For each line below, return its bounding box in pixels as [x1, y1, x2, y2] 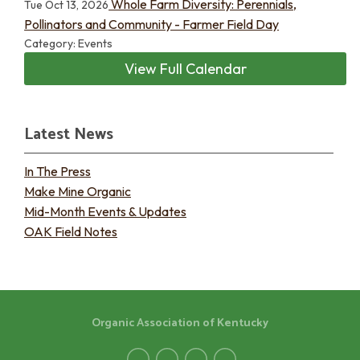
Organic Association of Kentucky [92, 313, 268, 333]
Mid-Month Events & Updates [24, 203, 186, 219]
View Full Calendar [124, 59, 247, 78]
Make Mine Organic [24, 183, 131, 199]
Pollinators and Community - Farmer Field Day [24, 16, 280, 32]
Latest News [24, 121, 113, 148]
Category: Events [24, 36, 113, 51]
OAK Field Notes [24, 223, 117, 239]
